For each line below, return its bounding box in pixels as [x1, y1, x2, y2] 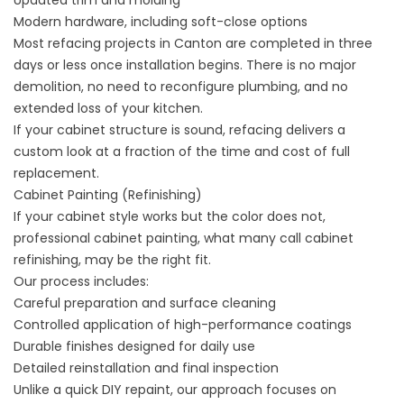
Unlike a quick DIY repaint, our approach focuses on [14, 381, 336, 399]
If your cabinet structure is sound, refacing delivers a [14, 121, 345, 139]
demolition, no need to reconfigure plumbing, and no [14, 78, 348, 96]
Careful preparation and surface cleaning [14, 294, 276, 312]
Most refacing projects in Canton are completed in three [14, 34, 372, 52]
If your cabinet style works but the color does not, [14, 207, 326, 225]
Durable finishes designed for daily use [14, 337, 255, 355]
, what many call [197, 229, 305, 247]
